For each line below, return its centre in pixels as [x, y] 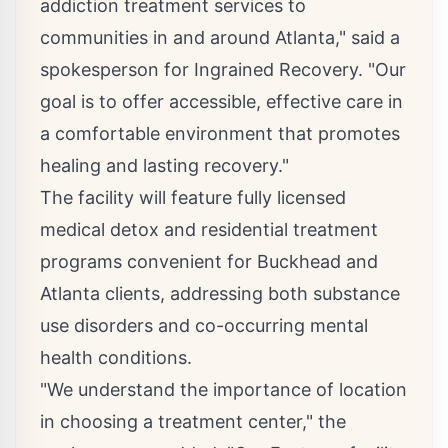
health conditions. [116, 357]
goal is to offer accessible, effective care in [221, 101]
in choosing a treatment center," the [193, 421]
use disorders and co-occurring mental [204, 325]
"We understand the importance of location [223, 389]
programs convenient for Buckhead [190, 261]
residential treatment [289, 229]
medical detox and [120, 229]
